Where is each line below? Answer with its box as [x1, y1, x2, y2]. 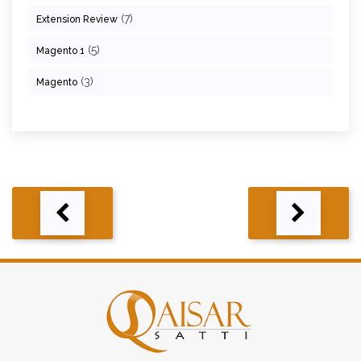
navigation [11, 212, 89, 232]
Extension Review [36, 13, 118, 25]
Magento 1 [36, 44, 85, 56]
